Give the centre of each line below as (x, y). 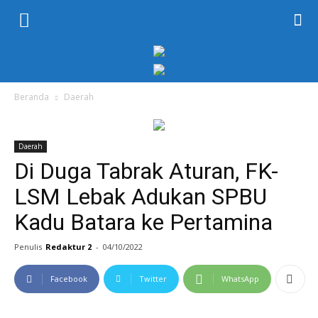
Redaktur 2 (68, 247)
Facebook (69, 279)
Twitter (153, 279)
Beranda (32, 97)
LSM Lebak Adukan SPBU (141, 197)
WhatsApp (240, 279)
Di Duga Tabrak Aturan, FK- (146, 171)
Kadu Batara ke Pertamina (143, 222)
